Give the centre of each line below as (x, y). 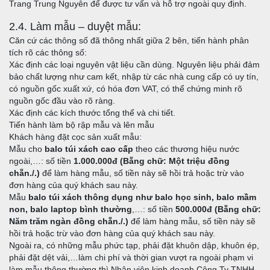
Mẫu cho (27, 149)
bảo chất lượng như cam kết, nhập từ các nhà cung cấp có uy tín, (134, 77)
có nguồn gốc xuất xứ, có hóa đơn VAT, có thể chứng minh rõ (126, 89)
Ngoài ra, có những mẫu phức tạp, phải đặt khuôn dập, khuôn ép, (134, 246)
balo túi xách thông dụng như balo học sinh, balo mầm (142, 197)
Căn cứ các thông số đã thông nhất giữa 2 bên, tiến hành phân (129, 41)
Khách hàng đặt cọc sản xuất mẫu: (75, 137)
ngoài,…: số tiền (41, 161)
